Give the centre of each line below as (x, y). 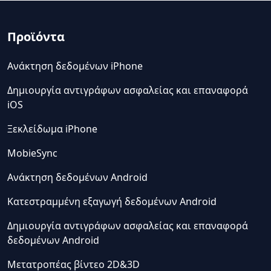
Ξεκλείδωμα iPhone (52, 129)
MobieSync (32, 153)
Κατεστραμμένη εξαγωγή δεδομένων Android (112, 201)
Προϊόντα (36, 37)
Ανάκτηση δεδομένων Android (77, 177)
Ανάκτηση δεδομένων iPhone (75, 66)
